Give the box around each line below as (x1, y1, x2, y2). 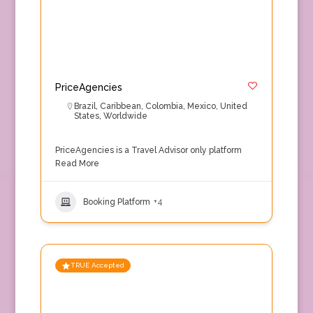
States (73, 111, 99, 121)
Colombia (145, 101, 183, 111)
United (219, 101, 247, 111)
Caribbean (99, 101, 141, 111)
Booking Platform (82, 196, 150, 207)
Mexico (187, 101, 216, 111)
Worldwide (103, 111, 147, 121)
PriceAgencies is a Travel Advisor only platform (54, 145, 242, 155)
